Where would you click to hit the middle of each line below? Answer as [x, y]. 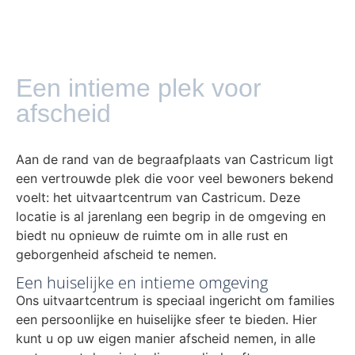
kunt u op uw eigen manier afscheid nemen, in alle [166, 339]
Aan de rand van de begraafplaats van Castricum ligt [175, 159]
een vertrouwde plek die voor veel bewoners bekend [175, 178]
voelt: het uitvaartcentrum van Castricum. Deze [158, 197]
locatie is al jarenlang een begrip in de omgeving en [171, 216]
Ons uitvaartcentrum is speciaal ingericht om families [175, 301]
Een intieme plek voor [139, 88]
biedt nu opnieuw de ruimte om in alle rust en [152, 235]
